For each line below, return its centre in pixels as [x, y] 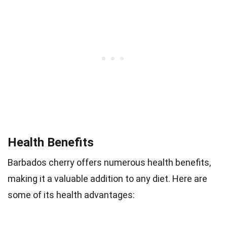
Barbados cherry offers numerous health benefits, [109, 162]
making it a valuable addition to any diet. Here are [107, 178]
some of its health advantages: [71, 195]
